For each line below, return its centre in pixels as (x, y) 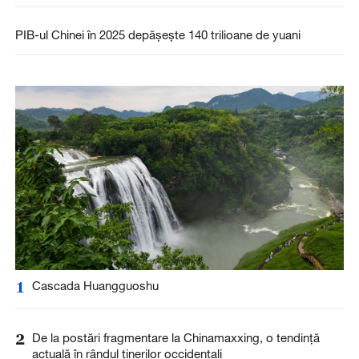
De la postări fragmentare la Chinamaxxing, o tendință (175, 337)
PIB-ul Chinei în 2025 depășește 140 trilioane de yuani (157, 35)
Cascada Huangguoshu (95, 286)
